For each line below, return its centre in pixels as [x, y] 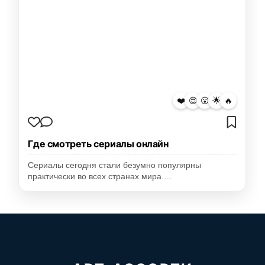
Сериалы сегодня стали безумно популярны [115, 166]
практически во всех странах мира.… [100, 177]
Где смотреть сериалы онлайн [98, 144]
